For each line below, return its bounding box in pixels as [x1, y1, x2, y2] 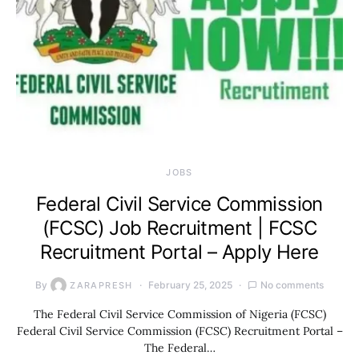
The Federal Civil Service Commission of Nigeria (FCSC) [33, 307, 326, 321]
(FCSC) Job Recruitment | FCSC [42, 216, 317, 240]
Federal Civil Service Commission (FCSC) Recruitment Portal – [16, 324, 343, 338]
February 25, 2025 [147, 279, 232, 291]
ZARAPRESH [70, 280, 133, 291]
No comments [260, 279, 324, 291]
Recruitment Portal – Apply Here [40, 240, 319, 264]
